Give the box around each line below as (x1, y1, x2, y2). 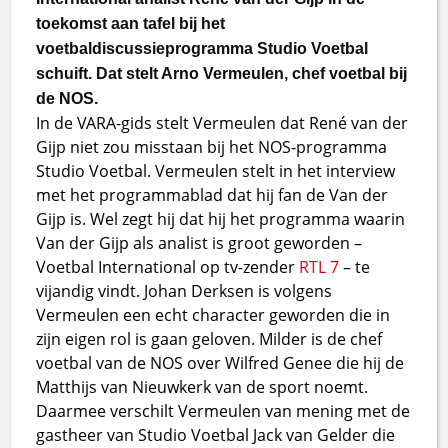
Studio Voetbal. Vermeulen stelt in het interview (36, 159, 396, 182)
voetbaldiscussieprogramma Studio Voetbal (36, 39, 369, 57)
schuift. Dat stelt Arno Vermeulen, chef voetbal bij (36, 64, 408, 82)
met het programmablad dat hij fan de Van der (36, 183, 389, 206)
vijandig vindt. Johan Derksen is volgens (36, 279, 333, 302)
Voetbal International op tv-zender (36, 255, 300, 278)
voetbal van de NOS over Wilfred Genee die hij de (36, 351, 405, 374)
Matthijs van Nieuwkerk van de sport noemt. (36, 375, 369, 398)
